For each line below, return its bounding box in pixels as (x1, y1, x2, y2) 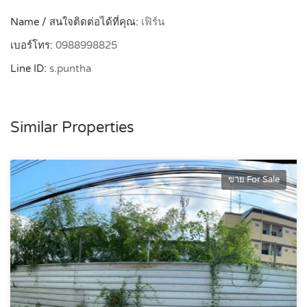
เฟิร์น (141, 15, 164, 28)
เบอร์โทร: (10, 38, 56, 51)
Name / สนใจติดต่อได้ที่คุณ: (10, 15, 141, 28)
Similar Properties (10, 118, 134, 136)
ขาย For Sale (228, 173, 280, 185)
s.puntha (49, 62, 91, 75)
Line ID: (10, 62, 49, 75)
